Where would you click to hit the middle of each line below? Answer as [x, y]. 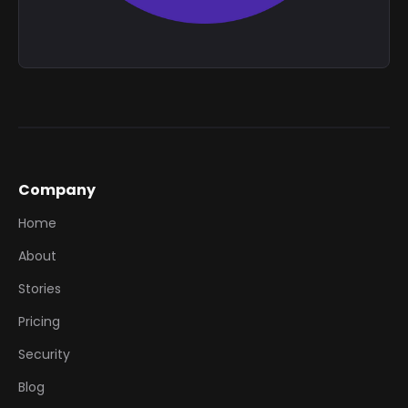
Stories [40, 288]
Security [44, 354]
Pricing [39, 321]
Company [57, 189]
